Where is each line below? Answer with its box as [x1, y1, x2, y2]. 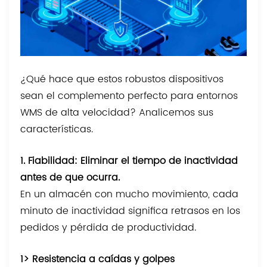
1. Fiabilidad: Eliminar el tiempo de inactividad [20, 153, 238, 169]
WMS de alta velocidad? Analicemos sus [20, 105, 214, 121]
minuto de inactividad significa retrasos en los [20, 203, 241, 219]
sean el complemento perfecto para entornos [20, 88, 238, 104]
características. [20, 122, 94, 138]
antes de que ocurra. [20, 170, 120, 186]
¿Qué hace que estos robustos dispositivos [20, 72, 224, 88]
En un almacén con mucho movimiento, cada [20, 187, 239, 203]
